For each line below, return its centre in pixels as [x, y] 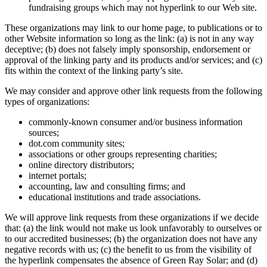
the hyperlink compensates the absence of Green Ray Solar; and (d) [131, 260]
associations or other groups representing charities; [123, 154]
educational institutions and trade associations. [115, 197]
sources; [44, 133]
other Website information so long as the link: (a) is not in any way [129, 39]
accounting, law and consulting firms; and [107, 187]
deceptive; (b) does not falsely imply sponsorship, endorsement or [128, 49]
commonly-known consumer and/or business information [136, 122]
